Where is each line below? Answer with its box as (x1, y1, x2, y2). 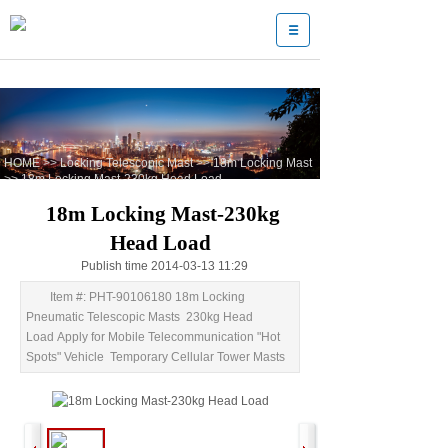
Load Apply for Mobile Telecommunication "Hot (26, 330, 280, 344)
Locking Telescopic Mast (60, 155, 193, 170)
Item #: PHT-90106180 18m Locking (50, 290, 245, 304)
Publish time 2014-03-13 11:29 (68, 259, 260, 273)
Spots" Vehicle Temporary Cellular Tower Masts (26, 350, 285, 364)
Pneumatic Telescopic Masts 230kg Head (26, 310, 253, 324)
